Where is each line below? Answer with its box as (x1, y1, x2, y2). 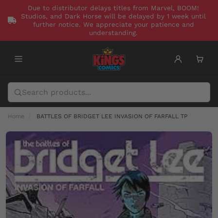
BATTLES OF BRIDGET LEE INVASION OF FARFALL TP (36, 113, 187, 120)
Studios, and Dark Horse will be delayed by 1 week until (21, 12, 206, 20)
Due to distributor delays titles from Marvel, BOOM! (28, 4, 199, 12)
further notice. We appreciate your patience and (33, 20, 194, 28)
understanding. (89, 29, 138, 36)
